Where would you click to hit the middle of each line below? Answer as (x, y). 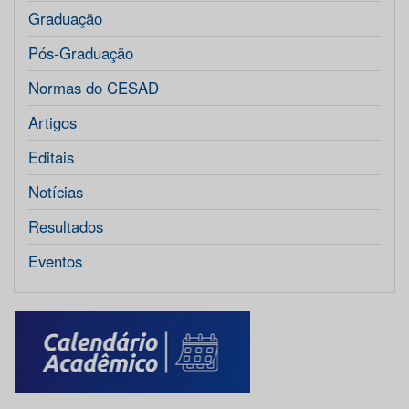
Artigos (52, 123)
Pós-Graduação (81, 53)
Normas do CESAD (94, 88)
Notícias (56, 192)
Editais (51, 157)
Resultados (66, 227)
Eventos (55, 262)
